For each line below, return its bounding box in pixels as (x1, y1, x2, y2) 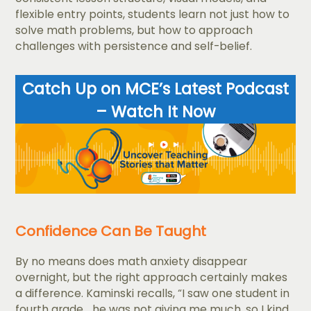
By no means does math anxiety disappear (15, 254, 248, 269)
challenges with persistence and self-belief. (15, 39, 253, 54)
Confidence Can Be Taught (15, 221, 207, 242)
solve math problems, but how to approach (15, 23, 253, 38)
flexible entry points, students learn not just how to (15, 7, 290, 22)
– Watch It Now (96, 101, 215, 124)
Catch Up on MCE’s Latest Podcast (22, 78, 289, 101)
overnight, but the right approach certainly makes (15, 270, 288, 285)
